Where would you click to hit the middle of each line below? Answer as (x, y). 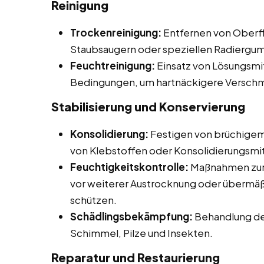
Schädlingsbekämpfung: (131, 217)
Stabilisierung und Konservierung (148, 107)
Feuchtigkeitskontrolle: (129, 167)
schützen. (93, 200)
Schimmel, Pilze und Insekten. (141, 233)
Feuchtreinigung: (113, 66)
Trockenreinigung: (116, 33)
